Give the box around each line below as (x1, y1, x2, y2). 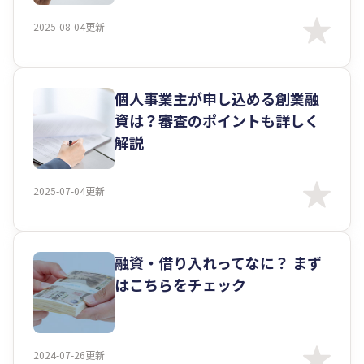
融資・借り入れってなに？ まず (115, 252, 322, 273)
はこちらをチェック (115, 274, 246, 295)
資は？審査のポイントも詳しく (115, 110, 319, 131)
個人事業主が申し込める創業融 (115, 88, 319, 109)
